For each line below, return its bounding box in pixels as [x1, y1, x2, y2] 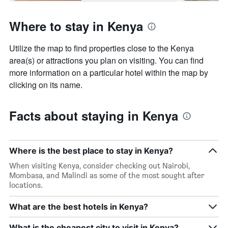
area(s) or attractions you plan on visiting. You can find [9, 54, 204, 67]
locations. [9, 180, 43, 190]
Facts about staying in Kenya [9, 107, 178, 125]
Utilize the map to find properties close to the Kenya [9, 42, 194, 54]
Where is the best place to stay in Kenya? [9, 146, 173, 156]
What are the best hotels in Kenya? [9, 202, 148, 212]
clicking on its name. [9, 79, 82, 91]
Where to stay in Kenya [9, 17, 143, 35]
